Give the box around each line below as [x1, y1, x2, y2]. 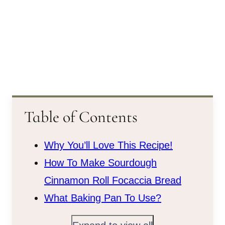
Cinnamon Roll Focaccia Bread [44, 174, 181, 186]
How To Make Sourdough [44, 157, 157, 168]
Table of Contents [24, 106, 138, 127]
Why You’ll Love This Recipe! [44, 139, 173, 151]
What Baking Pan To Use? [44, 192, 161, 203]
